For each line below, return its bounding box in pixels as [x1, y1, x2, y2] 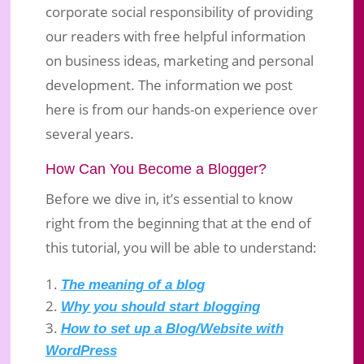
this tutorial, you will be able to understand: [45, 237, 317, 257]
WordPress [45, 342, 117, 358]
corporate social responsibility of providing [45, 2, 313, 21]
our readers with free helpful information [45, 26, 305, 45]
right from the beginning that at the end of [45, 213, 311, 232]
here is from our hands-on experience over [45, 99, 318, 119]
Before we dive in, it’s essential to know [45, 188, 292, 208]
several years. [45, 123, 134, 143]
